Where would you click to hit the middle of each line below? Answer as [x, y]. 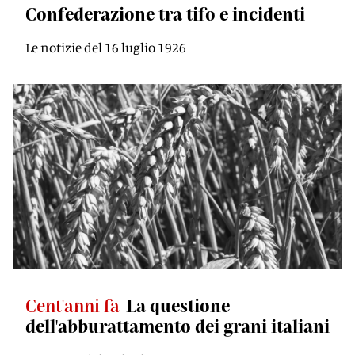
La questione [178, 305]
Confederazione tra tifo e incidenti [165, 13]
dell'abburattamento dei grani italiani [177, 326]
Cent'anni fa [73, 305]
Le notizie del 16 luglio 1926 [106, 47]
